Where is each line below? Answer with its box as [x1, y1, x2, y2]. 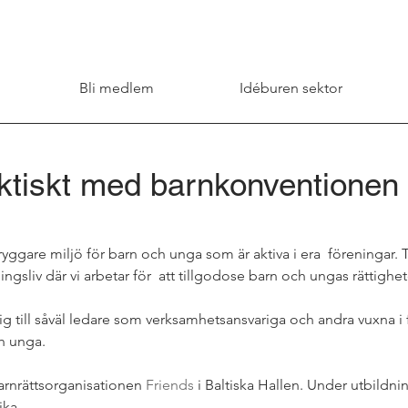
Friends [146, 376, 194, 393]
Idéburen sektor [240, 79, 342, 97]
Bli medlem [79, 79, 154, 97]
